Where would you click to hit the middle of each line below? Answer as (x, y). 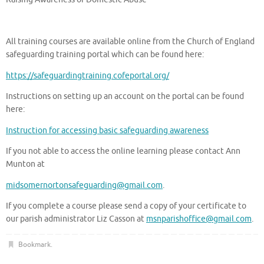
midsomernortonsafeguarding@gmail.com (84, 185)
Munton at (25, 164)
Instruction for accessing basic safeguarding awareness (107, 130)
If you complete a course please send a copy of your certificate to (126, 206)
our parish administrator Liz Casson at (76, 219)
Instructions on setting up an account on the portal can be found (125, 97)
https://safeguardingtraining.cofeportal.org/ (88, 75)
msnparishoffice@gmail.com (199, 219)
